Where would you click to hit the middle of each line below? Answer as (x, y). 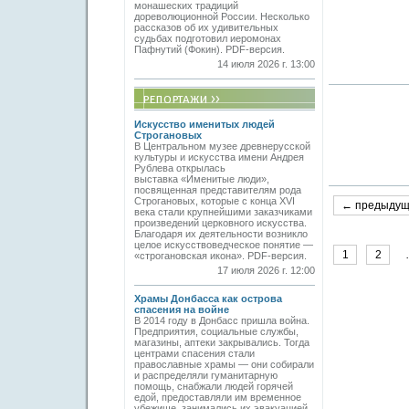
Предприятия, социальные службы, (216, 331)
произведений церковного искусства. (220, 223)
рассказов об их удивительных (206, 27)
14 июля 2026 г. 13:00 (266, 64)
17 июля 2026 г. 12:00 (266, 270)
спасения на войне (182, 309)
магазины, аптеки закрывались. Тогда (222, 342)
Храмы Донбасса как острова (208, 299)
